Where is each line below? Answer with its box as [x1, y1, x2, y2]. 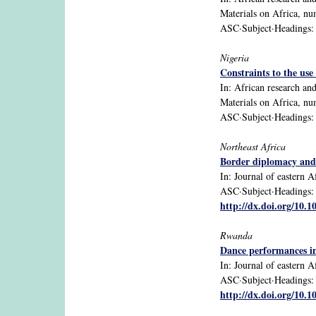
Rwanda [220, 228, 253, 242]
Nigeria [220, 50, 249, 64]
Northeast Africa [220, 139, 286, 153]
